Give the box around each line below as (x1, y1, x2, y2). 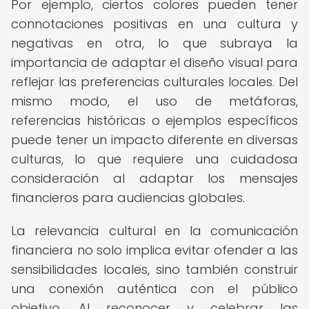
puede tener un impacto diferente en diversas (11, 131, 298, 148)
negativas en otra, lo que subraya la (11, 34, 298, 52)
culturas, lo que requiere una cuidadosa (11, 150, 298, 168)
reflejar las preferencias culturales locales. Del (11, 73, 298, 90)
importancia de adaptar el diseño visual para (11, 54, 298, 71)
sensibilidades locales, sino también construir (11, 261, 298, 278)
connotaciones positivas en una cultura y (11, 15, 298, 32)
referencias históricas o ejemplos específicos (11, 112, 298, 129)
